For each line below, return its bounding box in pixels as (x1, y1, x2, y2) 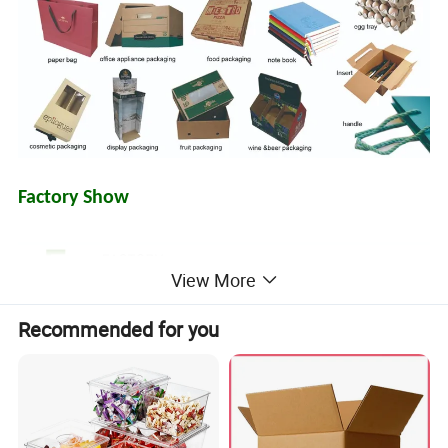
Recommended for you (18, 316, 220, 344)
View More (170, 268, 256, 293)
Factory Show (18, 187, 130, 208)
